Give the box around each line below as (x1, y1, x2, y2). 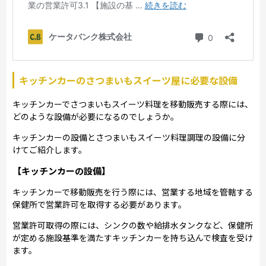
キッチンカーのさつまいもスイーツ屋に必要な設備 (19, 72, 238, 87)
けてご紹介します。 (12, 143, 87, 156)
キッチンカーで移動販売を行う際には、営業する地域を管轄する (12, 185, 254, 198)
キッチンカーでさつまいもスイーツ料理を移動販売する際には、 (12, 97, 254, 110)
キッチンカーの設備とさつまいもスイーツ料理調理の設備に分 (12, 131, 246, 143)
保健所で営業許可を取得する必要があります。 (12, 198, 187, 210)
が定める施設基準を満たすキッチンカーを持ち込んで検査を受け (12, 231, 254, 243)
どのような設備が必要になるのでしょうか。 (12, 110, 179, 122)
